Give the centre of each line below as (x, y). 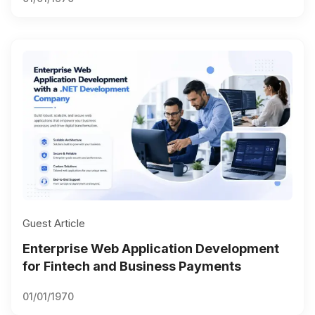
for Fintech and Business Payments (132, 266)
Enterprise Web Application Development (151, 249)
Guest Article (54, 224)
